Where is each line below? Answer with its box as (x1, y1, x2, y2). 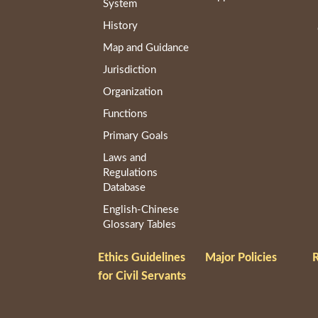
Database (103, 182, 146, 194)
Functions (103, 109, 148, 120)
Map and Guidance (103, 43, 189, 54)
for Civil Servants (98, 270, 187, 282)
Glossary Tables (103, 219, 176, 231)
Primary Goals (103, 131, 168, 142)
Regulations (103, 168, 158, 179)
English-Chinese (103, 204, 179, 216)
